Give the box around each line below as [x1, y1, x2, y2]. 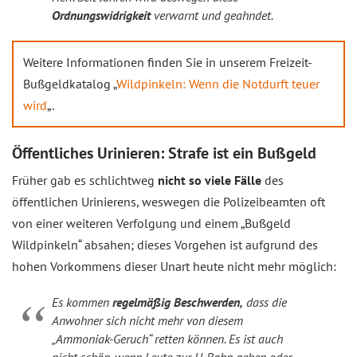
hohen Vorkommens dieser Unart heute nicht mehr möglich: [12, 258, 336, 274]
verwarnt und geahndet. [151, 7, 273, 23]
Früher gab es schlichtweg [12, 172, 155, 188]
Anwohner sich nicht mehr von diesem [52, 312, 243, 328]
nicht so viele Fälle [155, 172, 261, 188]
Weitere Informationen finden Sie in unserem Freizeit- [23, 54, 312, 70]
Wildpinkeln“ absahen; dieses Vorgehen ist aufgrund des [12, 237, 318, 253]
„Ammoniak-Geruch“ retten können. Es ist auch [52, 331, 283, 347]
